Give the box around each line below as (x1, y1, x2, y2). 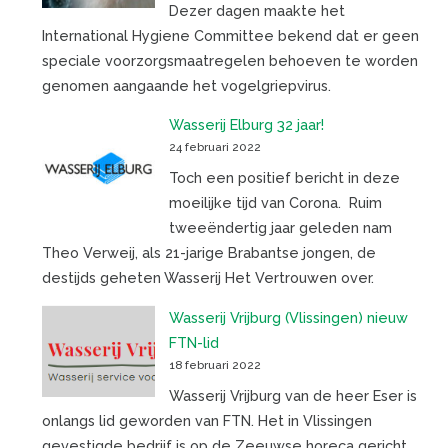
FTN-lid (168, 333, 219, 351)
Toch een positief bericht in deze (168, 169, 400, 187)
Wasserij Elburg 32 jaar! (168, 116, 324, 134)
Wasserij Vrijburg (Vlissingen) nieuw (168, 308, 408, 326)
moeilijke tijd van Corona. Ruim (168, 194, 382, 212)
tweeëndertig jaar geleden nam (168, 219, 392, 237)
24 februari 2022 (168, 140, 261, 155)
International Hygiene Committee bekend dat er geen (41, 26, 419, 44)
